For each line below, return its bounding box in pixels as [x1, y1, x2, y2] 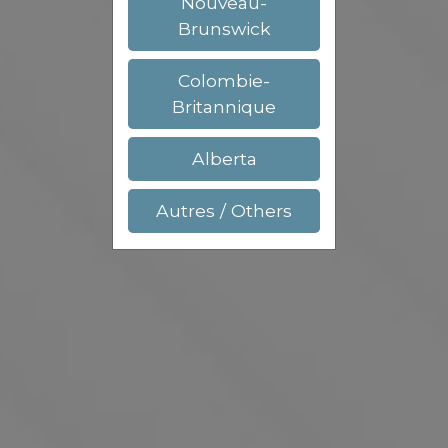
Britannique [172, 96, 276, 118]
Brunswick [177, 18, 271, 40]
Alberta [191, 148, 257, 170]
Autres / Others [156, 200, 292, 222]
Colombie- [178, 70, 270, 92]
